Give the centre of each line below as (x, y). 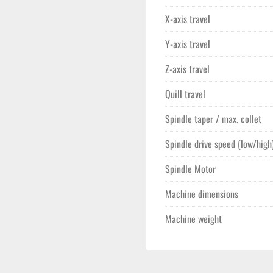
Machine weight (193, 219)
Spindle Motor (190, 169)
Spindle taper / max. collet (213, 119)
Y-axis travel (188, 44)
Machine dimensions (202, 194)
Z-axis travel (187, 69)
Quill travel (185, 94)
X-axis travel (188, 19)
